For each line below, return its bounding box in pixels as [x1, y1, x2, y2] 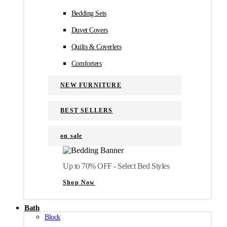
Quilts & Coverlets [71, 43, 122, 51]
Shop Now [63, 179, 95, 186]
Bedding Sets [71, 9, 106, 17]
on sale [60, 132, 83, 139]
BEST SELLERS [60, 106, 113, 114]
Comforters [71, 59, 102, 67]
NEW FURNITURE [60, 81, 122, 89]
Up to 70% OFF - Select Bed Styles [63, 162, 170, 171]
